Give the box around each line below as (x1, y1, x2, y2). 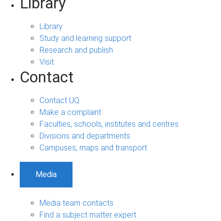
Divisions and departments (39, 131, 130, 141)
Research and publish (39, 45, 113, 55)
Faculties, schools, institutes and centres (39, 119, 179, 129)
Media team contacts (39, 198, 113, 208)
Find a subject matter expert (39, 210, 136, 220)
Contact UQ (39, 95, 79, 105)
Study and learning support (39, 33, 131, 43)
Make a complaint (39, 107, 101, 117)
